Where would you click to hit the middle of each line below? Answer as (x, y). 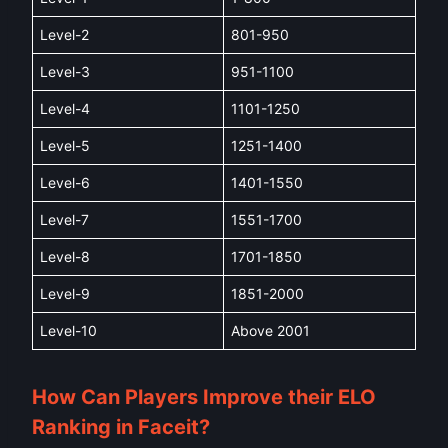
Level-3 (65, 72)
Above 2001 (270, 331)
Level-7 (64, 220)
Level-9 (65, 294)
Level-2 (64, 35)
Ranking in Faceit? (121, 427)
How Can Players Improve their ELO (204, 397)
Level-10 (68, 331)
